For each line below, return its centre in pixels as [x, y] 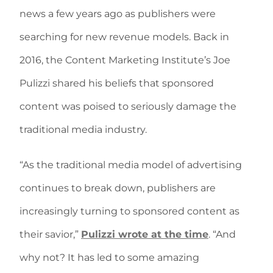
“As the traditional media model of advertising [131, 165]
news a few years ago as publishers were [118, 14]
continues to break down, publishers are [118, 188]
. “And [222, 234]
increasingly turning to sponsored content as [129, 211]
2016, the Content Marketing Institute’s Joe [125, 60]
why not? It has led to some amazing [109, 257]
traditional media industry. [83, 129]
